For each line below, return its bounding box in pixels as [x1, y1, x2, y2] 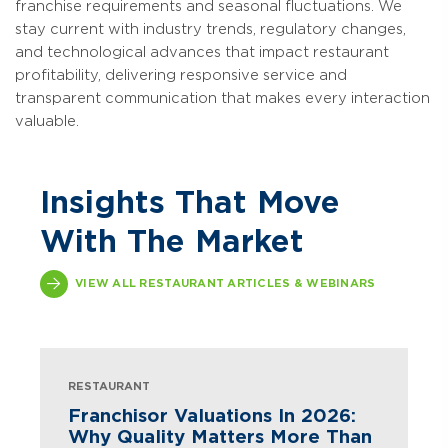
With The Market [40, 222, 304, 259]
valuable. [15, 112, 79, 129]
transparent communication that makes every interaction [15, 89, 430, 106]
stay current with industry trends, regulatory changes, [15, 20, 406, 37]
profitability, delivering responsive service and [15, 66, 347, 83]
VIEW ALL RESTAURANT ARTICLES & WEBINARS [75, 276, 376, 290]
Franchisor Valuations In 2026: [68, 404, 356, 426]
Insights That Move [40, 183, 340, 220]
